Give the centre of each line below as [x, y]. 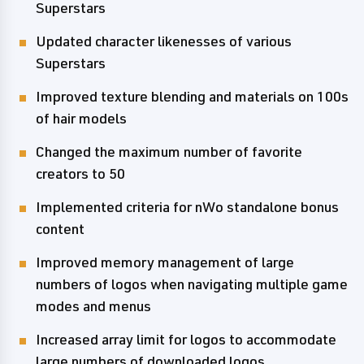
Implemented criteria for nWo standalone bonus [187, 206]
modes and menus [93, 305]
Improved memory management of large [165, 262]
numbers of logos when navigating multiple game [192, 284]
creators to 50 [80, 173]
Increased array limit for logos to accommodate [186, 339]
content [60, 228]
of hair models [81, 118]
